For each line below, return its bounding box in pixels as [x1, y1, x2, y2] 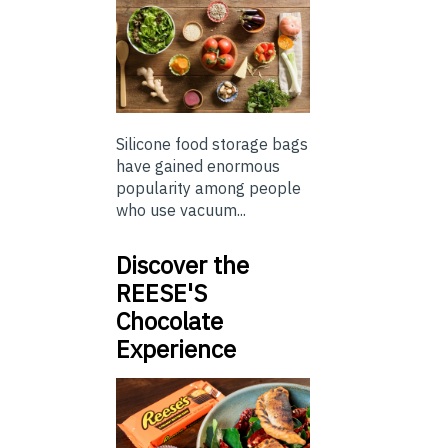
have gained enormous [116, 155, 280, 176]
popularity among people [116, 177, 301, 198]
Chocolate [116, 304, 223, 337]
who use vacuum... [116, 199, 246, 220]
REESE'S [116, 276, 207, 309]
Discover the [116, 248, 249, 281]
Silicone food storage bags [116, 133, 308, 154]
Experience [116, 332, 236, 365]
